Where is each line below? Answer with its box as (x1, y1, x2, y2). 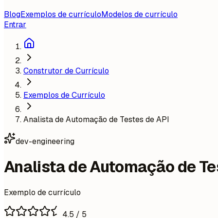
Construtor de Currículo (23, 66, 109, 76)
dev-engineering (16, 136, 74, 146)
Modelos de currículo (101, 9, 178, 19)
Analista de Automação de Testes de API (23, 114, 169, 125)
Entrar (4, 19, 26, 30)
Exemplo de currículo (4, 187, 81, 198)
